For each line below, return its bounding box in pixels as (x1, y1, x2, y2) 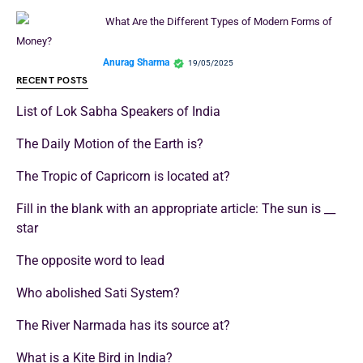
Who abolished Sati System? (16, 284, 186, 301)
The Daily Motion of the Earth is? (16, 135, 203, 152)
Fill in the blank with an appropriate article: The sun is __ (16, 200, 335, 216)
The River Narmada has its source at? (16, 317, 230, 333)
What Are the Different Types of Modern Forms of (105, 15, 332, 28)
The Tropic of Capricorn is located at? (16, 168, 230, 184)
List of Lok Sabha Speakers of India (16, 103, 220, 119)
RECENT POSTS (16, 74, 88, 87)
